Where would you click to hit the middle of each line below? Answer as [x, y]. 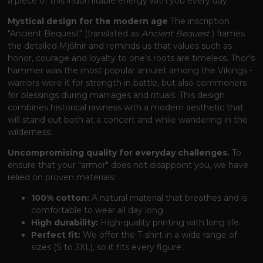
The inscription [199, 21]
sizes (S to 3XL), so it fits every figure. [107, 247]
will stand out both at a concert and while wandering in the [128, 119]
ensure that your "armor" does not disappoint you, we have [128, 165]
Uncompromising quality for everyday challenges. [119, 152]
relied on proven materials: [62, 177]
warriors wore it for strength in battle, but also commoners [127, 82]
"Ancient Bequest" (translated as [75, 33]
